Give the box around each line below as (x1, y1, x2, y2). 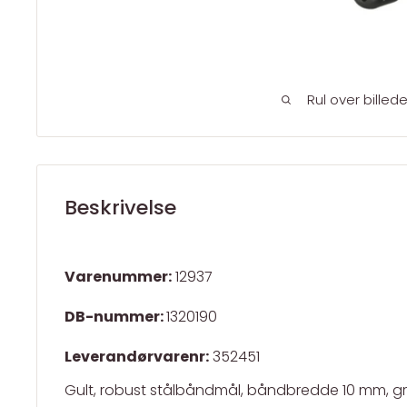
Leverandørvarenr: (65, 346, 209, 368)
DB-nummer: (65, 306, 166, 328)
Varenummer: (65, 266, 172, 288)
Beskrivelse (65, 194, 176, 223)
